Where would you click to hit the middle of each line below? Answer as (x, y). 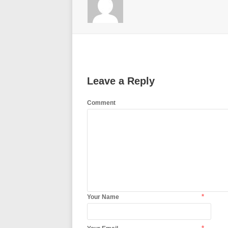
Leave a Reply (121, 81)
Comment (101, 103)
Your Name (103, 197)
